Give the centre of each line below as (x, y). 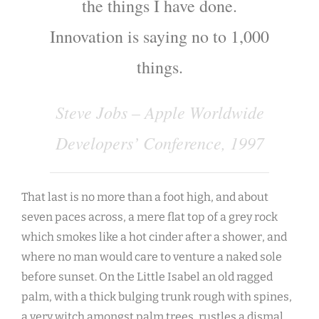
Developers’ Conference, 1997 (159, 143)
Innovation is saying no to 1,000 (159, 37)
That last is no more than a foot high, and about (145, 197)
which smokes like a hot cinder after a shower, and (154, 237)
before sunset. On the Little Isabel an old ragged (147, 277)
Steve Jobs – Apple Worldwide (159, 112)
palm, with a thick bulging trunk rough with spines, (157, 297)
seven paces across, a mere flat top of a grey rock (150, 217)
